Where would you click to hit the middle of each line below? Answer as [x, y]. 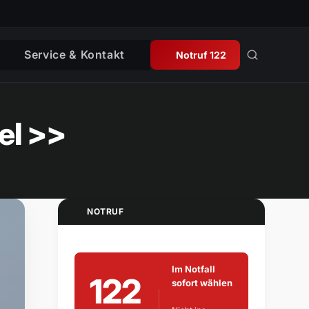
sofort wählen [202, 283]
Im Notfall [193, 269]
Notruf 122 [201, 55]
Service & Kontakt [75, 54]
